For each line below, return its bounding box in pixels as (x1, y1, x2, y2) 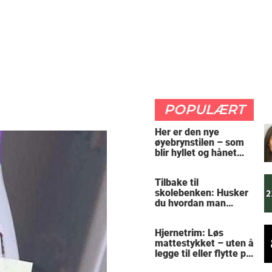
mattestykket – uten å (155, 237, 254, 249)
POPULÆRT (164, 101, 245, 118)
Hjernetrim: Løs (155, 226, 223, 239)
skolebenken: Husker (155, 186, 248, 199)
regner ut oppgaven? (155, 207, 246, 219)
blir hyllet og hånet (155, 147, 237, 158)
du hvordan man (155, 197, 226, 209)
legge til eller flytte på (155, 247, 251, 259)
